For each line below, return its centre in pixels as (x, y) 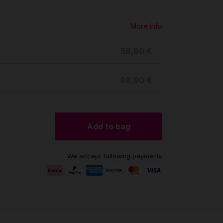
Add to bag (109, 126)
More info (146, 26)
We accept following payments (115, 156)
